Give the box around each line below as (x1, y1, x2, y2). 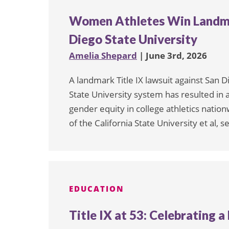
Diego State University (69, 32, 197, 47)
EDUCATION (69, 184, 124, 194)
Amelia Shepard (69, 50, 137, 62)
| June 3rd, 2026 (137, 50, 207, 62)
